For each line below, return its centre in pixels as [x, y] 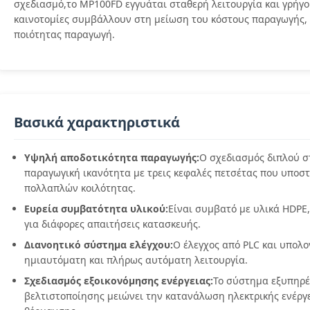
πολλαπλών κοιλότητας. [80, 188]
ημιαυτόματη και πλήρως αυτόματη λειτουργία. [136, 260]
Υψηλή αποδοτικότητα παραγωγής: [112, 157]
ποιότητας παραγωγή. [64, 34]
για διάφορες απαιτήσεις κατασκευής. [112, 224]
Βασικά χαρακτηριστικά [97, 122]
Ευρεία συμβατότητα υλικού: [96, 209]
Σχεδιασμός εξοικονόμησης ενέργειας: [119, 281]
